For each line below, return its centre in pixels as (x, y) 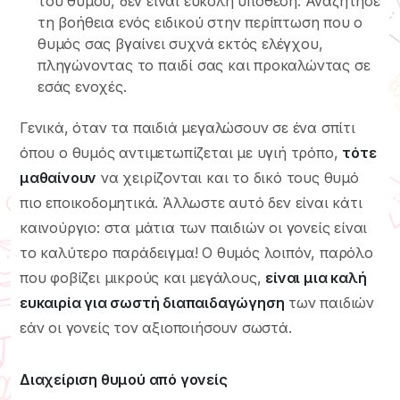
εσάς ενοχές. (82, 86)
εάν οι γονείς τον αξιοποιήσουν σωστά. (156, 327)
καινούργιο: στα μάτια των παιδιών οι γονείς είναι (194, 227)
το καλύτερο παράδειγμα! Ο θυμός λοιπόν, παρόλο (196, 252)
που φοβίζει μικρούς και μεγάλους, (143, 277)
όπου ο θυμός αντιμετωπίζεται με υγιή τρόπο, (181, 152)
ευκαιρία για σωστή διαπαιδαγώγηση (152, 302)
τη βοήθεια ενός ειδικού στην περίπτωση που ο (200, 22)
